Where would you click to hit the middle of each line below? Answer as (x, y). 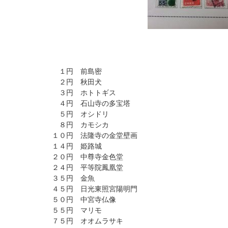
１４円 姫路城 (77, 146)
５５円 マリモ (77, 210)
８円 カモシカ (80, 125)
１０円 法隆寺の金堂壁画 (95, 135)
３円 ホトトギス (84, 93)
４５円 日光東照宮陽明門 (95, 189)
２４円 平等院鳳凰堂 (88, 167)
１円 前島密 (77, 71)
